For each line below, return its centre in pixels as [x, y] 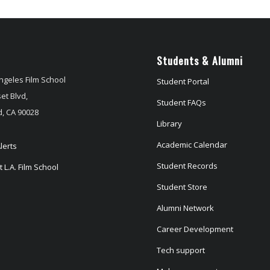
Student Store [182, 187]
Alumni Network [186, 208]
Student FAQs [182, 102]
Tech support [181, 250]
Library [170, 123]
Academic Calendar [192, 144]
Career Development [195, 229]
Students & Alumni [200, 60]
